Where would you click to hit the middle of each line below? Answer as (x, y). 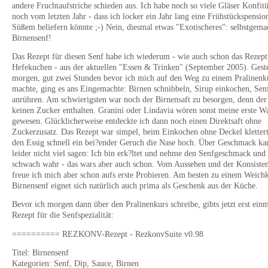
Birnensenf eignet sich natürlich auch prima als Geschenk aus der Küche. (135, 185)
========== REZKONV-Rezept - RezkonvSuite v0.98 (108, 234)
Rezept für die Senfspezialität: (63, 215)
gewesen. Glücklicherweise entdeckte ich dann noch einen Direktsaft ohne (137, 121)
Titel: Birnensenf (40, 252)
